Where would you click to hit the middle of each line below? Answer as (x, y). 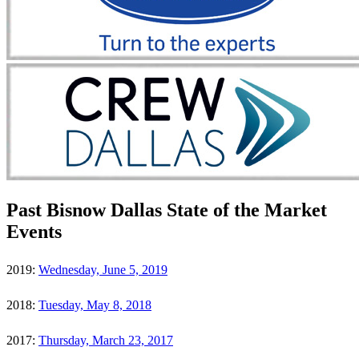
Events (34, 231)
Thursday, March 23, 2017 (106, 340)
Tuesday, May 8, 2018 (95, 305)
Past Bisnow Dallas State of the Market (167, 210)
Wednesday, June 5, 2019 (103, 269)
